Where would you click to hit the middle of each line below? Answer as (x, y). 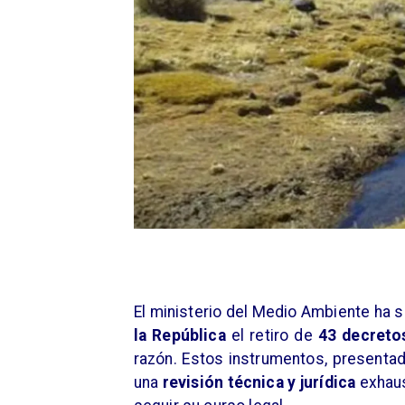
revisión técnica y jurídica (259, 383)
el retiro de (272, 336)
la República (179, 336)
